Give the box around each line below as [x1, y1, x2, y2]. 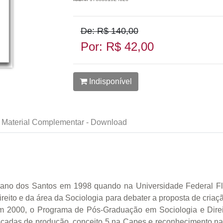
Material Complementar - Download [1, 117, 127, 126]
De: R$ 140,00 [80, 26, 138, 36]
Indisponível [87, 77, 132, 86]
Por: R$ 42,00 [80, 40, 154, 53]
